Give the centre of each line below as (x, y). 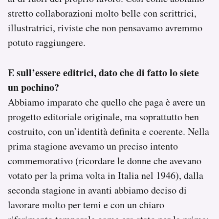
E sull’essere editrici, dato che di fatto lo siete (103, 72)
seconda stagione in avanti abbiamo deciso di (97, 190)
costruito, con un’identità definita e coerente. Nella (109, 131)
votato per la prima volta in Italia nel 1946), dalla (106, 175)
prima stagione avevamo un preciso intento (93, 146)
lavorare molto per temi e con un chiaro (86, 204)
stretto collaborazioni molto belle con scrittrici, (102, 13)
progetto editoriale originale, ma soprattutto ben (103, 116)
